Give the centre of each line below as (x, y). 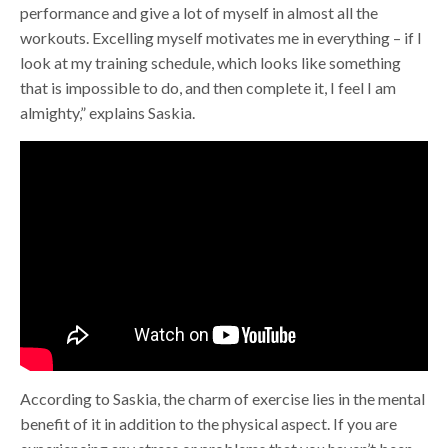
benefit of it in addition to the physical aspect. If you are (208, 424)
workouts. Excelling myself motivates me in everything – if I (221, 37)
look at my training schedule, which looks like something (210, 62)
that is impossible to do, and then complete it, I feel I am (208, 87)
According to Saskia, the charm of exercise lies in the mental (222, 399)
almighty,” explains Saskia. (107, 112)
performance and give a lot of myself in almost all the (199, 12)
